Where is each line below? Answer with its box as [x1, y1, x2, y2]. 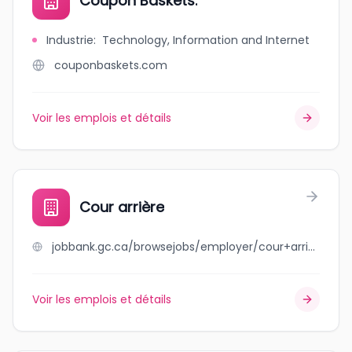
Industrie [46, 32, 93, 48]
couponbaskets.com [54, 57, 167, 73]
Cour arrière [79, 197, 164, 217]
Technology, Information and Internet [102, 32, 310, 48]
